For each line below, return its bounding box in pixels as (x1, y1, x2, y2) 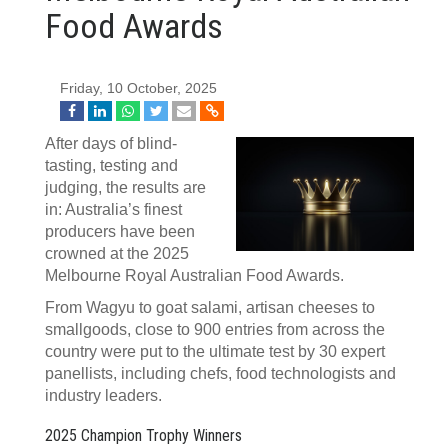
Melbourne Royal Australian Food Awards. (45, 267, 344, 284)
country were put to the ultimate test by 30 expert (45, 343, 385, 360)
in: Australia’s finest (45, 201, 182, 218)
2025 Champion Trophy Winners (45, 426, 242, 445)
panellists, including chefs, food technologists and (45, 365, 396, 382)
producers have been (45, 223, 195, 240)
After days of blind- (45, 135, 177, 152)
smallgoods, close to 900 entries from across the (45, 321, 385, 338)
